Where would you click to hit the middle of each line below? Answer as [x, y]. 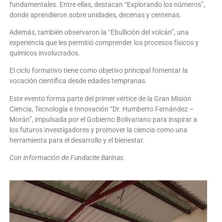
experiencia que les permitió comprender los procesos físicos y [104, 42]
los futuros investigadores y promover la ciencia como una [98, 130]
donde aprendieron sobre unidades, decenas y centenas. [95, 15]
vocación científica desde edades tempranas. [78, 81]
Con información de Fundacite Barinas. [67, 158]
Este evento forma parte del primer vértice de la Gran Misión [100, 98]
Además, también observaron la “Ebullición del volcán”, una [99, 32]
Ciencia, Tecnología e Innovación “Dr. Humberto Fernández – [102, 109]
